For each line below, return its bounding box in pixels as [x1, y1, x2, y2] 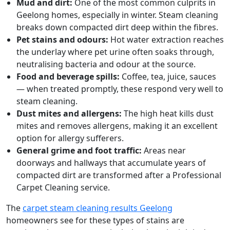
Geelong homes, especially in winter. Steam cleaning [16, 9, 218, 21]
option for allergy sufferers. [16, 132, 124, 144]
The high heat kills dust [124, 108, 214, 120]
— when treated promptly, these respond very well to [16, 83, 223, 95]
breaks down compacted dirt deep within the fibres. [16, 22, 218, 33]
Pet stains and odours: [16, 34, 110, 46]
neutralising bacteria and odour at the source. [16, 59, 196, 70]
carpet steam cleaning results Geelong [23, 202, 172, 214]
